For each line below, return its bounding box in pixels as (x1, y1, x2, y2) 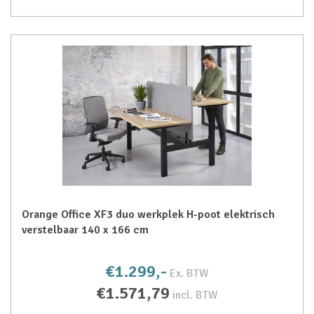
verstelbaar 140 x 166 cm (22, 223, 149, 237)
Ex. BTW (170, 266, 209, 280)
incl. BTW (172, 288, 218, 302)
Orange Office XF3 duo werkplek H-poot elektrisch (22, 207, 275, 221)
